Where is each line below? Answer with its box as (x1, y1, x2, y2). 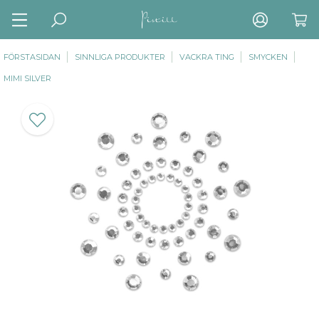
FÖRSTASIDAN (4, 52, 61, 62)
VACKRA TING (179, 52, 234, 62)
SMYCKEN (249, 52, 288, 62)
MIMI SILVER (4, 73, 51, 83)
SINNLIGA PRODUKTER (75, 52, 165, 62)
